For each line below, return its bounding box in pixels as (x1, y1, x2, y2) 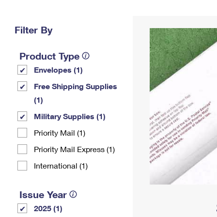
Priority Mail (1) (34, 128, 85, 137)
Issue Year (19, 188, 67, 200)
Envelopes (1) (34, 65, 83, 74)
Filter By (15, 24, 52, 35)
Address (144, 16, 172, 25)
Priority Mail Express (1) (34, 144, 115, 154)
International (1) (34, 161, 88, 170)
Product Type (19, 50, 79, 62)
